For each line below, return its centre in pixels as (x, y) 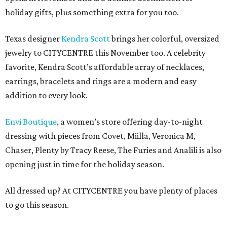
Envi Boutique (31, 122)
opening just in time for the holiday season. (85, 164)
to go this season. (37, 205)
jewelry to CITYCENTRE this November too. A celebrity (105, 53)
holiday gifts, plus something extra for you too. (92, 12)
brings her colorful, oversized (165, 39)
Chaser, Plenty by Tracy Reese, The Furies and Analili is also (113, 150)
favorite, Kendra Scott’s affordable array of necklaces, (105, 67)
